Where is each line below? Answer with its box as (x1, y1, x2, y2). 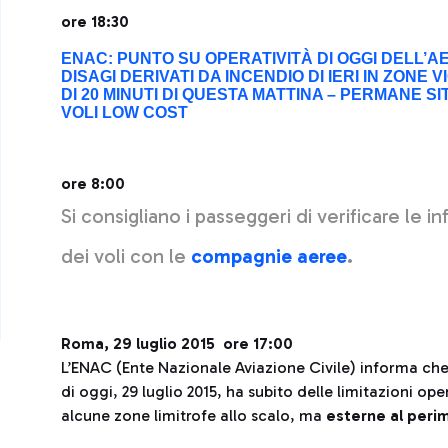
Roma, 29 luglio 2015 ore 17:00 (61, 334, 293, 353)
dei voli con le (61, 244, 191, 268)
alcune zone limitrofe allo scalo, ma (61, 406, 326, 425)
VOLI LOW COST (61, 104, 188, 121)
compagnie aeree (191, 244, 347, 268)
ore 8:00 (61, 174, 129, 193)
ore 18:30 (61, 12, 129, 31)
